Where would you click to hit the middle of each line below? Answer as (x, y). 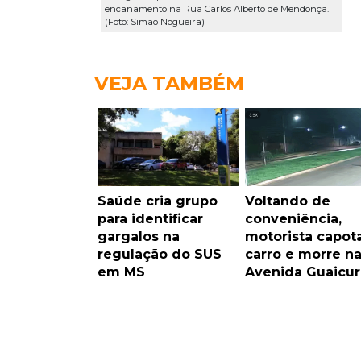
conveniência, (293, 218)
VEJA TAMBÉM (169, 83)
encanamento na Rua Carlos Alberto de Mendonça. (217, 9)
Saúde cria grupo (158, 201)
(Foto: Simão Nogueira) (155, 22)
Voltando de (287, 201)
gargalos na (139, 236)
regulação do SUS (160, 254)
